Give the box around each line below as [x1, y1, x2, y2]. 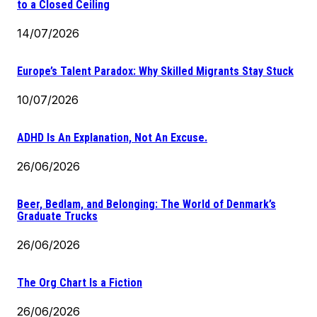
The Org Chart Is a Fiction [17, 275, 142, 289]
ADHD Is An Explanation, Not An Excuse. [17, 130, 207, 144]
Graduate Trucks [17, 209, 98, 223]
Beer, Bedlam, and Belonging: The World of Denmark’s [17, 197, 276, 211]
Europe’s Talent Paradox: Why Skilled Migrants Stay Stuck [17, 64, 294, 78]
